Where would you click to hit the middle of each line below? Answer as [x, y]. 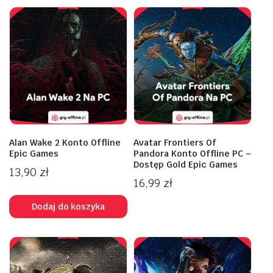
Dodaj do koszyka [68, 206]
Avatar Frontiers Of [175, 143]
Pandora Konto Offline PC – [192, 154]
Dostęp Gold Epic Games [186, 165]
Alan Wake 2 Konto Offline [65, 143]
